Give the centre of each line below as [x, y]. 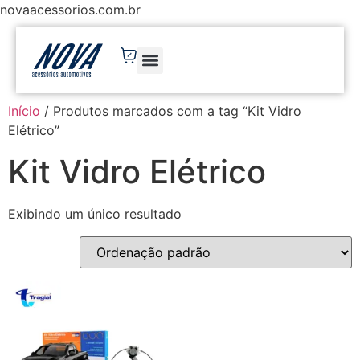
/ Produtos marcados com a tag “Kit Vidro [171, 111]
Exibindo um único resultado [95, 214]
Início [24, 111]
